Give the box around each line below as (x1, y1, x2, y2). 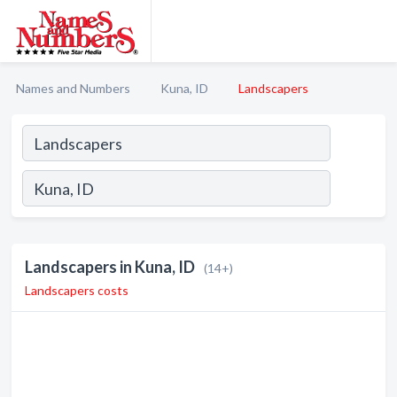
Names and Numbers (16, 81, 130, 96)
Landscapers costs (25, 283, 128, 298)
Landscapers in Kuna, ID (25, 257, 195, 276)
